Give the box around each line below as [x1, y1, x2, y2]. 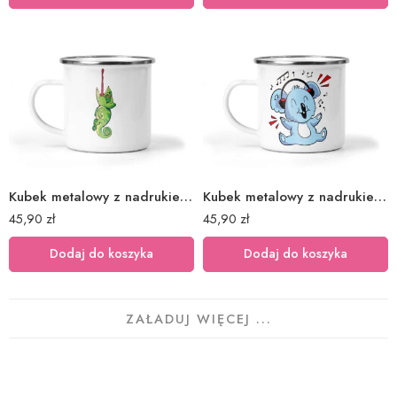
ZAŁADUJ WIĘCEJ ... [125, 308, 272, 328]
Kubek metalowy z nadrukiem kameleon [180, 186, 192, 206]
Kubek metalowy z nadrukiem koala [374, 186, 386, 206]
